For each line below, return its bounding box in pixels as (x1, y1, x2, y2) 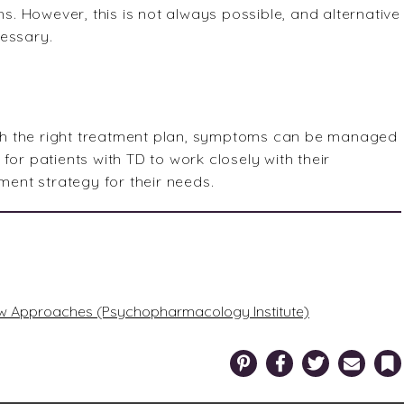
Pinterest (256, 349, 292, 361)
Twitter (328, 349, 354, 361)
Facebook (292, 349, 334, 361)
